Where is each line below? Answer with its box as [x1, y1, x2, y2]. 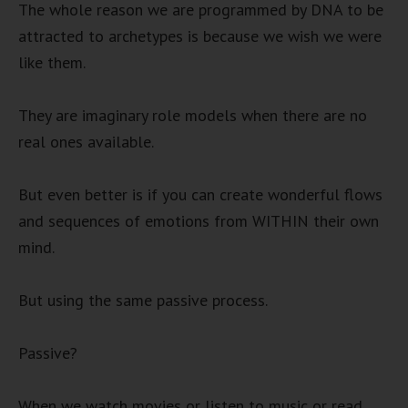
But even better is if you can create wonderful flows [18, 183, 382, 205]
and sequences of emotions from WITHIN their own [18, 209, 379, 231]
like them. [18, 51, 86, 73]
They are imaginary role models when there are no [18, 104, 367, 126]
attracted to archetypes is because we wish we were [18, 25, 382, 46]
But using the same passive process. [18, 289, 268, 311]
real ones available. [18, 130, 154, 152]
